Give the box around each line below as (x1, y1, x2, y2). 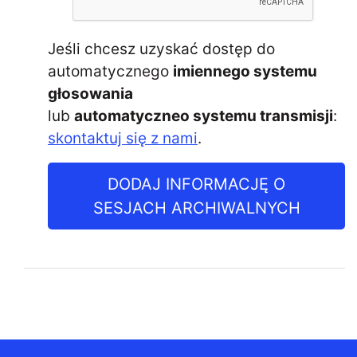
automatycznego (48, 62, 173, 80)
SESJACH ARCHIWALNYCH (92, 198, 300, 218)
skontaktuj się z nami (48, 129, 198, 147)
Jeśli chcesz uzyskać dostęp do (48, 40, 275, 58)
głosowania (48, 84, 133, 103)
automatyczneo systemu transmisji (74, 107, 333, 125)
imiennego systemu (173, 62, 317, 80)
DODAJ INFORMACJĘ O (108, 175, 285, 194)
